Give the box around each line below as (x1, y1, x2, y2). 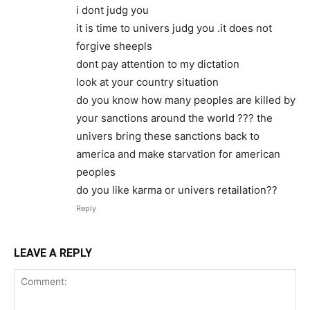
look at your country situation (76, 75, 219, 89)
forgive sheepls (76, 39, 152, 53)
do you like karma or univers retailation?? (76, 183, 277, 197)
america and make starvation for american (76, 147, 280, 161)
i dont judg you (76, 3, 149, 17)
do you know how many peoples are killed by (76, 93, 295, 107)
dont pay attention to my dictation (76, 57, 239, 71)
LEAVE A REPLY (14, 246, 92, 260)
